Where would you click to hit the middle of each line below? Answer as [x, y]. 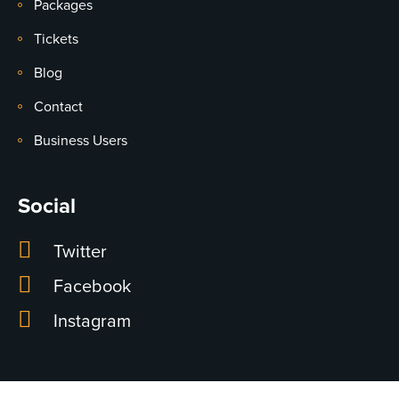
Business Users [81, 141]
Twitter [80, 252]
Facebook [92, 287]
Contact [58, 107]
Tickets [56, 40]
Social [47, 207]
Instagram [92, 322]
